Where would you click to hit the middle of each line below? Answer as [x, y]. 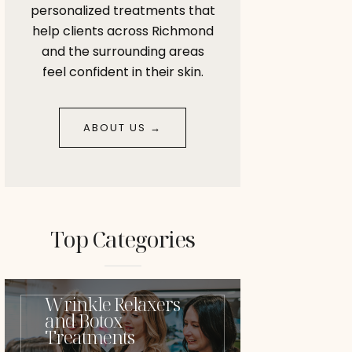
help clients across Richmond [123, 31]
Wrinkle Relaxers [112, 303]
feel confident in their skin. [123, 71]
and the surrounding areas [123, 51]
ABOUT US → [123, 127]
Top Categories [123, 238]
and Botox [84, 320]
